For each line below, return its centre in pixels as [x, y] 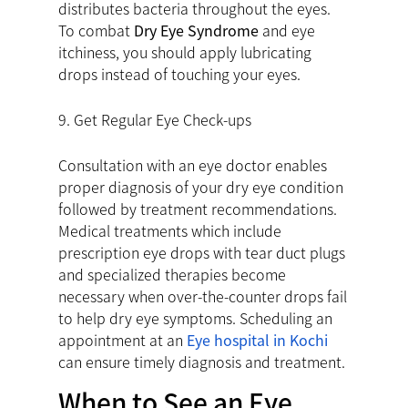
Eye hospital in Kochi [257, 339]
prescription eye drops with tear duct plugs [202, 252]
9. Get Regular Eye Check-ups [155, 119]
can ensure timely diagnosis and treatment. [202, 361]
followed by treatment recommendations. [198, 208]
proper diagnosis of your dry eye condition [201, 186]
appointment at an [122, 339]
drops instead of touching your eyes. [179, 73]
